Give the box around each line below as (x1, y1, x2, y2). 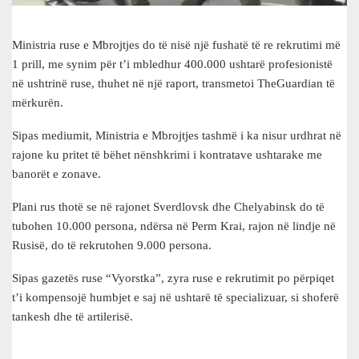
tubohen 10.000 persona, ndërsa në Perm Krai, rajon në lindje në (12, 219, 336, 232)
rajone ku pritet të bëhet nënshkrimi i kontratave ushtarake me (12, 147, 322, 161)
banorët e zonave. (12, 167, 101, 180)
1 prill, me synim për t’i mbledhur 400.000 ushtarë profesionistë (12, 57, 333, 71)
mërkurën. (12, 95, 63, 109)
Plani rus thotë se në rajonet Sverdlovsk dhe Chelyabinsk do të (12, 200, 325, 213)
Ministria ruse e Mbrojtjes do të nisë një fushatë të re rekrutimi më (12, 38, 341, 51)
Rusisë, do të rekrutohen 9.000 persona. (12, 238, 212, 252)
